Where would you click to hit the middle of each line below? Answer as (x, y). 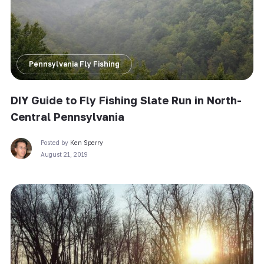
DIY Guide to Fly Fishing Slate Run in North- (126, 100)
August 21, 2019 (64, 154)
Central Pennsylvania (67, 116)
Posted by (55, 142)
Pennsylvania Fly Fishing (74, 64)
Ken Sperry (86, 142)
